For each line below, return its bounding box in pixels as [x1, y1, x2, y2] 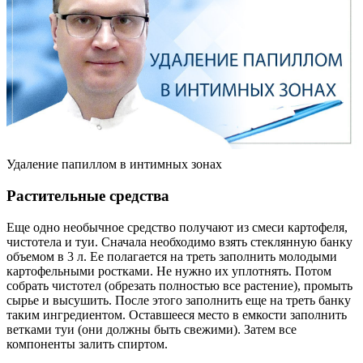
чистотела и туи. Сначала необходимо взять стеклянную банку [6, 234, 352, 249]
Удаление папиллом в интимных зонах [6, 157, 222, 172]
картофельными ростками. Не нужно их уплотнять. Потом [6, 263, 331, 278]
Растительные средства [6, 186, 169, 204]
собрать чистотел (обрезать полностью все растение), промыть [6, 278, 352, 293]
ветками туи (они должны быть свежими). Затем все [6, 322, 297, 336]
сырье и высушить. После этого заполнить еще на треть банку [6, 293, 351, 307]
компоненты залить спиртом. [6, 336, 168, 351]
